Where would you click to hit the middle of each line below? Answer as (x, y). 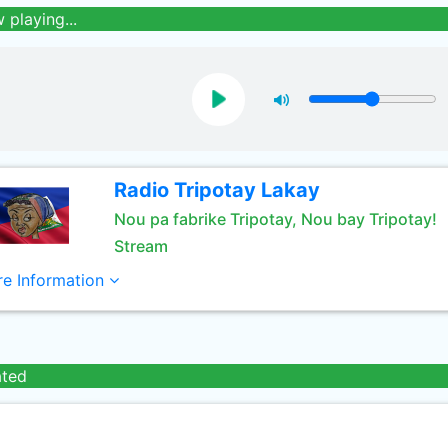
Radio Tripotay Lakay (216, 190)
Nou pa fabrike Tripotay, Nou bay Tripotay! (275, 219)
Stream (140, 246)
